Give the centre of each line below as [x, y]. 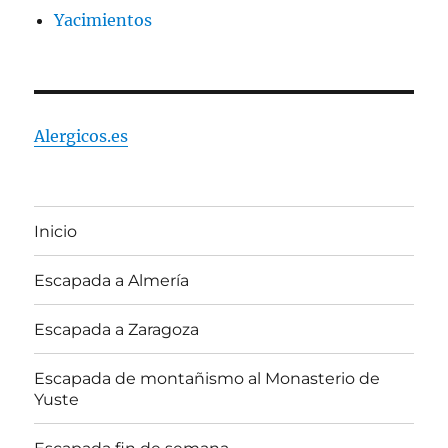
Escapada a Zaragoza [117, 329]
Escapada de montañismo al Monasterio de [207, 378]
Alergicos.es [81, 136]
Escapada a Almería [112, 280]
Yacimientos [103, 20]
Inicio [56, 231]
